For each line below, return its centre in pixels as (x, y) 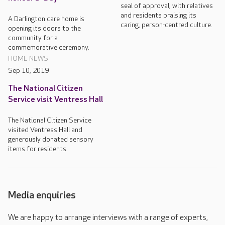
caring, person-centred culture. (166, 25)
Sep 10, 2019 (28, 71)
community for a (33, 38)
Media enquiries (42, 196)
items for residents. (38, 149)
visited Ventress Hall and (45, 130)
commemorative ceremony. (49, 48)
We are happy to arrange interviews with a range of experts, (108, 218)
